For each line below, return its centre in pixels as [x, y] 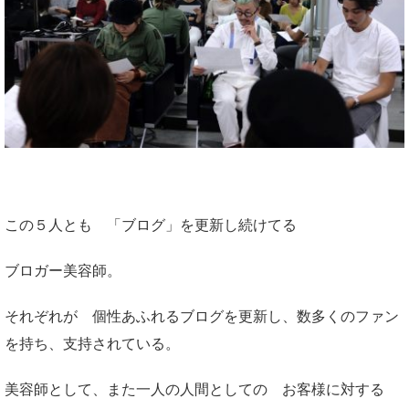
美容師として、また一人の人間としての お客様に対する [194, 390]
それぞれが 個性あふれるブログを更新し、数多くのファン [202, 317]
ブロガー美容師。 [63, 271]
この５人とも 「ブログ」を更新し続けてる [151, 225]
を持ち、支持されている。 [92, 344]
